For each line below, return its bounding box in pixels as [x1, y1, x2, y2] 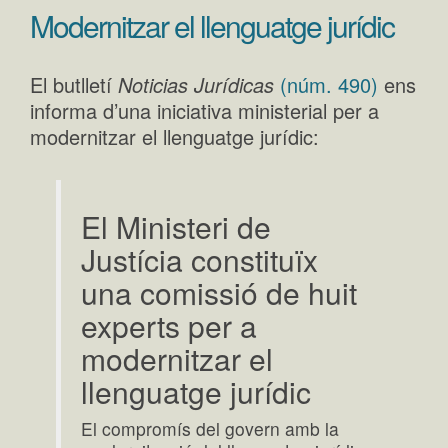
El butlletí [30, 69, 118, 99]
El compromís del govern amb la [81, 415, 340, 441]
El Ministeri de [81, 204, 272, 248]
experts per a [81, 303, 258, 347]
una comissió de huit [81, 270, 358, 314]
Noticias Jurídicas [118, 69, 274, 99]
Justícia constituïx [81, 237, 319, 281]
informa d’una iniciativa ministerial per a [30, 95, 379, 125]
